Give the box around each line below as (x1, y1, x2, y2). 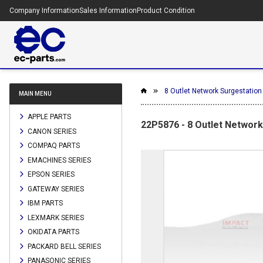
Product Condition (137, 6, 195, 15)
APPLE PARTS (26, 112, 71, 121)
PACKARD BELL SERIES (26, 242, 101, 251)
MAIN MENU (19, 90, 52, 97)
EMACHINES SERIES (26, 156, 91, 164)
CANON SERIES (26, 127, 76, 136)
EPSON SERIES (26, 170, 75, 178)
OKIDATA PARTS (26, 227, 79, 236)
